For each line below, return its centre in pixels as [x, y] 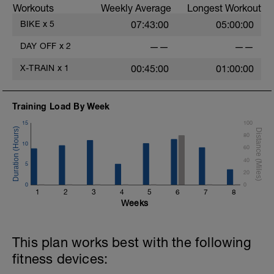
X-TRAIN [38, 68]
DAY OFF [39, 46]
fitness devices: [60, 259]
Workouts [33, 8]
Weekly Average [136, 8]
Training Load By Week [61, 106]
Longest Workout [224, 8]
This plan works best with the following [132, 242]
